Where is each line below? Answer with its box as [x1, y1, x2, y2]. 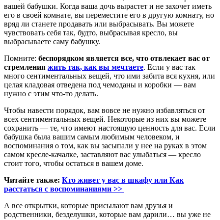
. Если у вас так [143, 62, 195, 71]
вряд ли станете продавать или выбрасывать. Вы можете [4, 19, 194, 28]
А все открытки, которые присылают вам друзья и [4, 201, 173, 210]
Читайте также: [4, 175, 62, 184]
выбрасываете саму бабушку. [4, 37, 100, 46]
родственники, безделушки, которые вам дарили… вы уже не [4, 210, 211, 219]
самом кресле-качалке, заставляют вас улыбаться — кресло [4, 150, 201, 159]
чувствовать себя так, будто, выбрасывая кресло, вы [4, 28, 178, 37]
